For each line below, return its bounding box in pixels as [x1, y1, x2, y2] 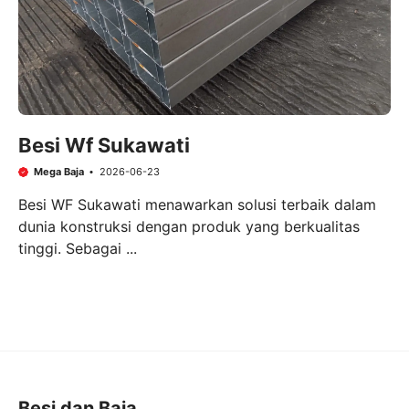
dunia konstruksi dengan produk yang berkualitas [18, 216, 360, 236]
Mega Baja [33, 165, 84, 179]
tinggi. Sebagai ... [18, 238, 137, 257]
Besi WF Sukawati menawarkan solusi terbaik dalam [18, 194, 376, 214]
